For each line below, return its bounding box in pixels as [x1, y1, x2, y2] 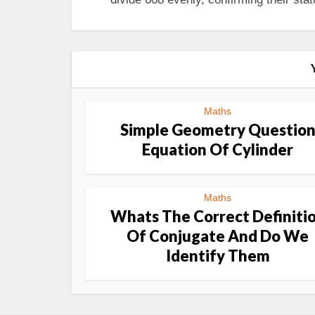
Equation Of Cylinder [142, 140, 293, 159]
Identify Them [165, 246, 270, 265]
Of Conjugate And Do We [127, 226, 309, 245]
